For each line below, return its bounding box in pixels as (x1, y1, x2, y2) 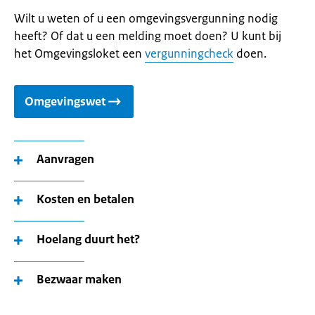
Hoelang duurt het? (37, 231, 140, 247)
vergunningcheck (145, 46, 233, 61)
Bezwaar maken (37, 271, 122, 287)
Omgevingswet (25, 94, 105, 109)
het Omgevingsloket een (14, 46, 145, 61)
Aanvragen (37, 151, 94, 167)
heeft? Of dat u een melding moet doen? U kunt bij (14, 28, 281, 44)
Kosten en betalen (37, 191, 134, 207)
